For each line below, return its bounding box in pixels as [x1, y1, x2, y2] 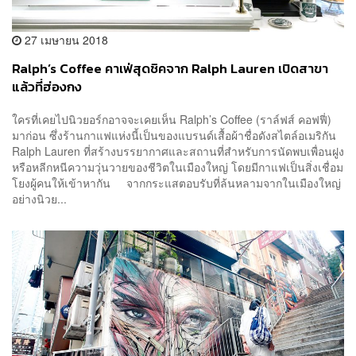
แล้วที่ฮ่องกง [12, 76, 82, 97]
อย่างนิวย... [12, 191, 67, 207]
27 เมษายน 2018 [21, 31, 108, 48]
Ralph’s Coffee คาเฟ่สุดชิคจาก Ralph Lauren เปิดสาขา [12, 58, 328, 79]
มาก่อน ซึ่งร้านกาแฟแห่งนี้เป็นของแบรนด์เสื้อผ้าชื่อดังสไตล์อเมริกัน [12, 127, 336, 144]
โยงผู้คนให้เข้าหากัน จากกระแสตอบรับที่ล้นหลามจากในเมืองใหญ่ [12, 175, 341, 192]
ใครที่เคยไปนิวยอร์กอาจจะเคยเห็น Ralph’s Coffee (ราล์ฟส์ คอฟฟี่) [12, 111, 331, 128]
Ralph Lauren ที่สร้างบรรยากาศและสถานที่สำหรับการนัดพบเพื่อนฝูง [12, 143, 344, 160]
